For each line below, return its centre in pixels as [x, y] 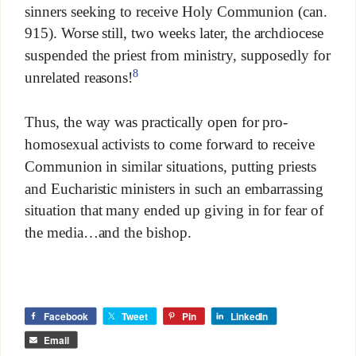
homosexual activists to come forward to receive [170, 144]
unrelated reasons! [79, 77]
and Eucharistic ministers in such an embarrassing [174, 188]
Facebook [66, 316]
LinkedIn [249, 316]
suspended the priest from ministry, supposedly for [178, 56]
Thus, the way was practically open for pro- [156, 122]
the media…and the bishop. [108, 233]
